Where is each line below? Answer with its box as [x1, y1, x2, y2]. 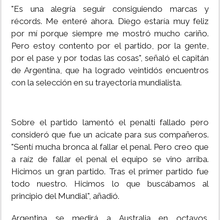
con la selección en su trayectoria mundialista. [11, 78, 182, 88]
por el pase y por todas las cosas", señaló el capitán [11, 53, 209, 63]
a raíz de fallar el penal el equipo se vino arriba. [11, 154, 209, 165]
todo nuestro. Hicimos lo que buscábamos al [11, 179, 209, 189]
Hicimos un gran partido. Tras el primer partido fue [11, 166, 209, 177]
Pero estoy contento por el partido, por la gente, [11, 41, 209, 51]
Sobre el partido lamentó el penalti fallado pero [11, 117, 209, 128]
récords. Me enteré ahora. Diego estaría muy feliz [11, 16, 209, 27]
